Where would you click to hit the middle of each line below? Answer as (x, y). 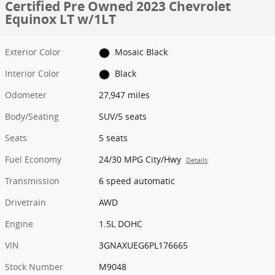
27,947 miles (125, 95)
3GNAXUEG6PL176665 (144, 246)
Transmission (32, 181)
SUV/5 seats (123, 117)
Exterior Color (33, 52)
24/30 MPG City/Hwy (140, 160)
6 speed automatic (137, 181)
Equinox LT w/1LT (60, 19)
